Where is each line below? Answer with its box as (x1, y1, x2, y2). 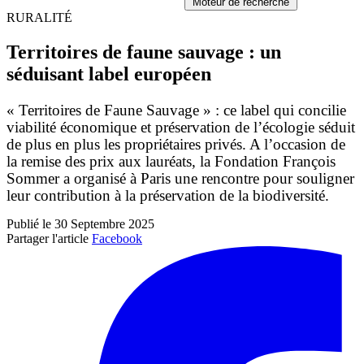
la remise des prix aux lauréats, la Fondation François (6, 152, 336, 170)
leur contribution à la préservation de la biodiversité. (6, 186, 333, 204)
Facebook (92, 231, 142, 245)
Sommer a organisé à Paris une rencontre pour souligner (6, 169, 354, 187)
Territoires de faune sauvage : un (6, 41, 281, 63)
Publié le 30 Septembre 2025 (6, 216, 154, 231)
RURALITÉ (6, 11, 72, 24)
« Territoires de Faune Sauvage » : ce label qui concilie (6, 101, 346, 119)
